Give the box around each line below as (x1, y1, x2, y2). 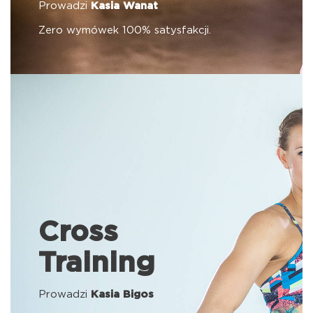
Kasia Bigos (91, 289, 154, 300)
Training (38, 249, 155, 277)
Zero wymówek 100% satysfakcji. (38, 25, 211, 36)
